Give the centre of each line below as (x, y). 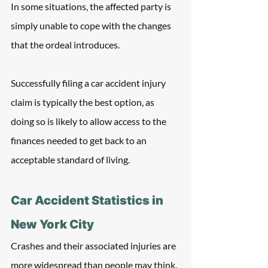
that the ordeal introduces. (66, 45)
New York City (52, 224)
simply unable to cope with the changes (92, 25)
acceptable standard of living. (70, 159)
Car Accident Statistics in (88, 200)
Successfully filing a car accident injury (89, 83)
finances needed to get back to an (80, 140)
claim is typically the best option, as (83, 102)
